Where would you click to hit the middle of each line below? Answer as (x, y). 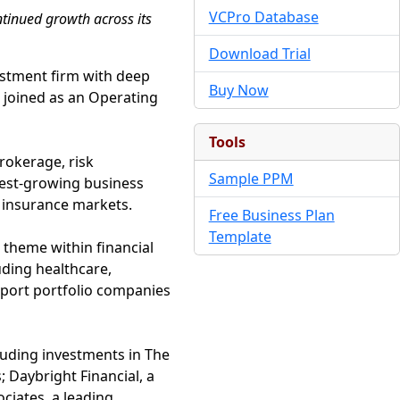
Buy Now (238, 90)
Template (240, 237)
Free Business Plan (271, 215)
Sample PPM (251, 179)
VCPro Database (263, 17)
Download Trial (259, 54)
